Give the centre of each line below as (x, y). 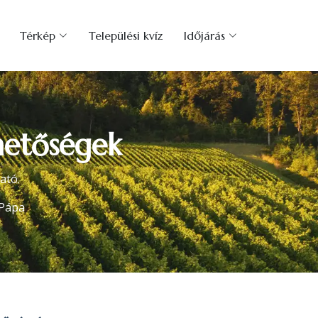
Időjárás (204, 35)
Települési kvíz (126, 35)
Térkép (38, 35)
